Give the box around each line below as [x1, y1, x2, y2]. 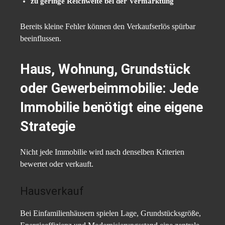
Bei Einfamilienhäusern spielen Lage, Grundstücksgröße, [20, 209, 201, 218]
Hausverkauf [20, 185, 84, 198]
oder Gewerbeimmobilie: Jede [20, 80, 198, 97]
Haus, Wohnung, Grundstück [20, 61, 190, 78]
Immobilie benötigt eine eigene [20, 99, 203, 116]
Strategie [20, 119, 75, 135]
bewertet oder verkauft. [20, 160, 93, 169]
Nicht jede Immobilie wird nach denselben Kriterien [20, 148, 184, 157]
